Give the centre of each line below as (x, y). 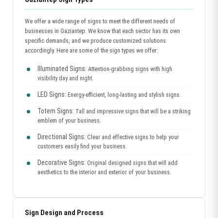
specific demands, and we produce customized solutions (95, 41)
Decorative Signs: (62, 163)
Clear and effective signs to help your (132, 137)
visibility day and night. (65, 78)
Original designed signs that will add (132, 163)
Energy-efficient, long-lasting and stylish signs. (124, 95)
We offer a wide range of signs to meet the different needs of (100, 21)
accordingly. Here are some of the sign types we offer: (91, 50)
